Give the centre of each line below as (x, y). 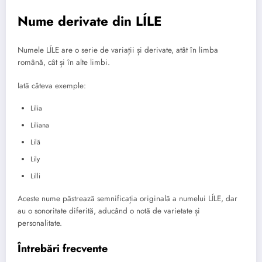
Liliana (40, 125)
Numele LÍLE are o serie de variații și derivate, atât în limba (118, 50)
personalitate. (40, 223)
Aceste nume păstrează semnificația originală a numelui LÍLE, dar (127, 199)
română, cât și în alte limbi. (64, 63)
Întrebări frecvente (63, 248)
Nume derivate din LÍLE (90, 21)
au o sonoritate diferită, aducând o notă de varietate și (109, 211)
